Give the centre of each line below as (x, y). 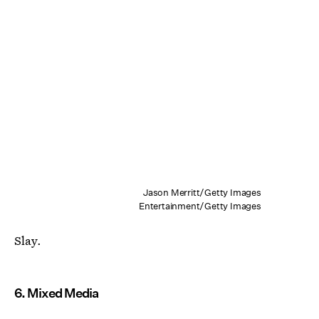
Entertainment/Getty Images (200, 206)
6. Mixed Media (56, 293)
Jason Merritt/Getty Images (202, 192)
